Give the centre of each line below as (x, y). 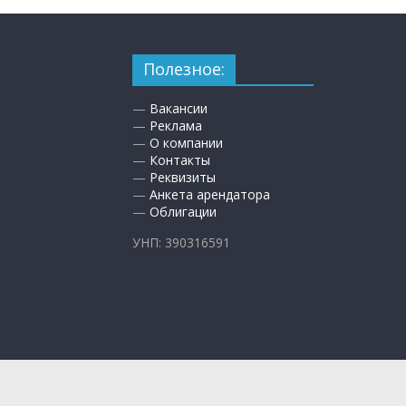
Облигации (183, 212)
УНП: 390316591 (181, 242)
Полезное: (184, 69)
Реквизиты (183, 177)
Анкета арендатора (210, 194)
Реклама (176, 126)
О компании (186, 143)
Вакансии (179, 108)
